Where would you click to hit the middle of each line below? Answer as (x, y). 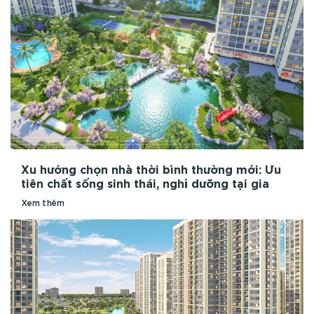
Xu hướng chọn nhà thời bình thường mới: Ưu (151, 170)
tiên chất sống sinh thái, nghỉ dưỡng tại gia (145, 184)
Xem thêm (42, 203)
